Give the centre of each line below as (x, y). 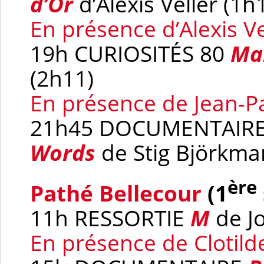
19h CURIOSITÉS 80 (130, 54)
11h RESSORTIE (110, 218)
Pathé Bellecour (116, 193)
